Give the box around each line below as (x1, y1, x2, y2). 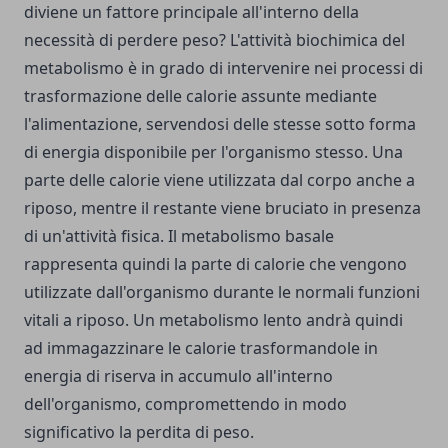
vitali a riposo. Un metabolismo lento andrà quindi (24, 309, 403, 332)
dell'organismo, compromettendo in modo (24, 393, 347, 416)
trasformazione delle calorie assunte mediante (24, 85, 377, 108)
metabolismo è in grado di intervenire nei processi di (24, 57, 423, 80)
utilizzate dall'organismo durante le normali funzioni (24, 281, 420, 304)
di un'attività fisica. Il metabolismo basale (24, 225, 334, 248)
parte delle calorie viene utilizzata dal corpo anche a (24, 169, 415, 192)
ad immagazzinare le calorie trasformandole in (24, 337, 378, 360)
